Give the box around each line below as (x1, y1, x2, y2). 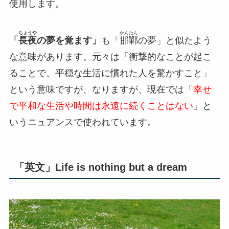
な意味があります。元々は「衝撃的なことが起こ (9, 51, 212, 62)
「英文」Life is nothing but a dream (14, 161, 187, 173)
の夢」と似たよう (138, 35, 212, 45)
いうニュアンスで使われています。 (9, 117, 156, 127)
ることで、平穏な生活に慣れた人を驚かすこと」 (9, 67, 212, 78)
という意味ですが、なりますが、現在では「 (9, 84, 193, 95)
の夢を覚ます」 (36, 35, 101, 45)
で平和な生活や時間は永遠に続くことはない (9, 100, 193, 111)
